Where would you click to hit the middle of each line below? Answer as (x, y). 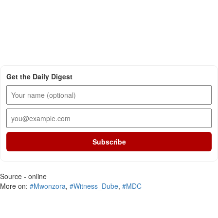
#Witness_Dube (94, 186)
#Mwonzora (48, 186)
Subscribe (109, 142)
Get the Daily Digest (39, 76)
